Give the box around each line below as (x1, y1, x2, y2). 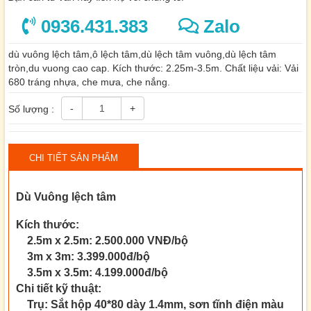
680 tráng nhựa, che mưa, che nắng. (8, 76, 170, 87)
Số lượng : (8, 103, 54, 115)
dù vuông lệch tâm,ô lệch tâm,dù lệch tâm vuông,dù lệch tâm (8, 48, 276, 60)
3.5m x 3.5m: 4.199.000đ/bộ (16, 265, 168, 278)
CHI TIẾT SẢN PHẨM (29, 152, 118, 163)
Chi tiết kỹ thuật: (16, 281, 101, 294)
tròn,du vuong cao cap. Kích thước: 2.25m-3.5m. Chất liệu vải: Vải (8, 62, 299, 74)
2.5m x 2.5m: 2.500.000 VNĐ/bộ (16, 233, 188, 246)
